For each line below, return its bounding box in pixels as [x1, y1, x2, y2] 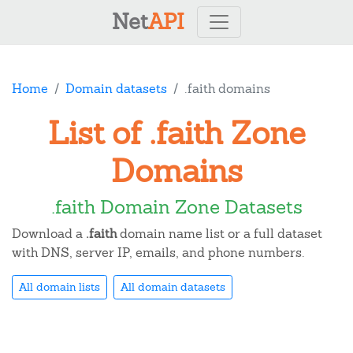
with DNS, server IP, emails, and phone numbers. [12, 244, 305, 261]
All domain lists [19, 280, 100, 294]
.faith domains [184, 80, 270, 97]
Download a [12, 225, 86, 242]
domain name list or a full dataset [117, 225, 322, 242]
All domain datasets [121, 280, 225, 294]
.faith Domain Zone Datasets [50, 195, 303, 219]
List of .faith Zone [47, 113, 306, 154]
